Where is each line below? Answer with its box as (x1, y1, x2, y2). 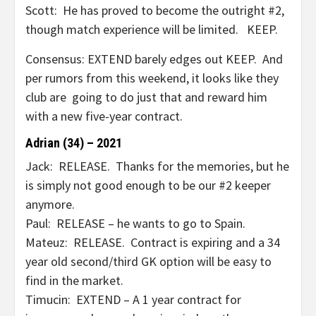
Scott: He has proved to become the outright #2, (25, 2, 284, 18)
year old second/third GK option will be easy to (25, 253, 272, 269)
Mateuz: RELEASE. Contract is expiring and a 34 (25, 234, 280, 250)
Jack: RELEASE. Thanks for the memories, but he (25, 158, 289, 174)
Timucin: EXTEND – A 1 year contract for (25, 291, 241, 308)
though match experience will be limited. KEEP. (25, 21, 278, 37)
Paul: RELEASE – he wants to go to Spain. (25, 215, 245, 231)
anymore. (25, 196, 75, 212)
